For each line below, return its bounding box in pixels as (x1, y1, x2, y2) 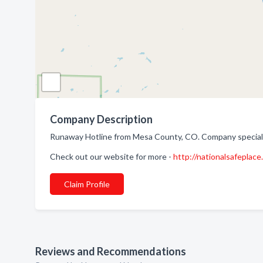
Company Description (50, 113, 153, 126)
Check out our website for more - (50, 151, 173, 161)
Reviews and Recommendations (35, 245, 186, 258)
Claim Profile (64, 179, 110, 189)
